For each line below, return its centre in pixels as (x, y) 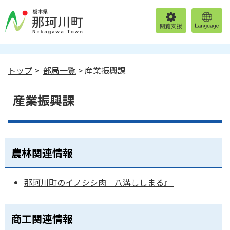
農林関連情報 (42, 153)
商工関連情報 (42, 218)
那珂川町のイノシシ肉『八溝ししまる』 (99, 182)
